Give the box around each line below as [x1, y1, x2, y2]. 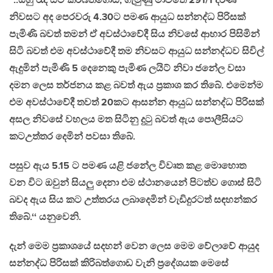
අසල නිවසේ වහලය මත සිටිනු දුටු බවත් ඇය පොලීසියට [9, 113, 243, 126]
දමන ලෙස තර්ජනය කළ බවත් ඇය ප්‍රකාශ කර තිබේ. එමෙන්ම [9, 79, 263, 91]
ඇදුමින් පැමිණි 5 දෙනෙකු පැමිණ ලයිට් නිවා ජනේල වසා [9, 62, 245, 74]
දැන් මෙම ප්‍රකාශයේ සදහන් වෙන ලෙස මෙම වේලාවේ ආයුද [9, 240, 259, 252]
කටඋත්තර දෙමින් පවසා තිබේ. [9, 130, 135, 143]
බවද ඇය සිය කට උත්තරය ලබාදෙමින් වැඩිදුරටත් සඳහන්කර [9, 194, 257, 206]
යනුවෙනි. [39, 211, 81, 223]
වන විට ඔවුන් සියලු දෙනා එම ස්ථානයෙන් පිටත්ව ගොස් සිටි [9, 177, 261, 189]
